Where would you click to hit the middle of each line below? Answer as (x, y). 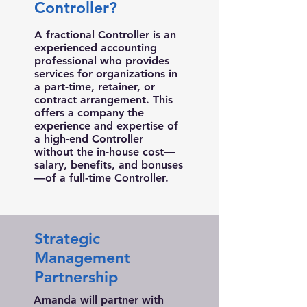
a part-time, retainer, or (95, 87)
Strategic (67, 238)
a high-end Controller (89, 139)
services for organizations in (106, 74)
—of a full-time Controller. (101, 178)
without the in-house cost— (105, 152)
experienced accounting (96, 48)
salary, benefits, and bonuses (109, 165)
